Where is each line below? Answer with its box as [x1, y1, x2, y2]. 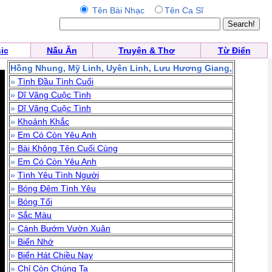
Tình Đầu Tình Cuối [18, 76, 93, 86]
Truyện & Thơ [118, 46, 175, 55]
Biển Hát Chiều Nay [18, 250, 93, 260]
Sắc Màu [18, 210, 52, 220]
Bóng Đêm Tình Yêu [18, 183, 96, 193]
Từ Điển [217, 46, 251, 55]
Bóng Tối [18, 197, 52, 206]
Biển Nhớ [18, 237, 53, 246]
